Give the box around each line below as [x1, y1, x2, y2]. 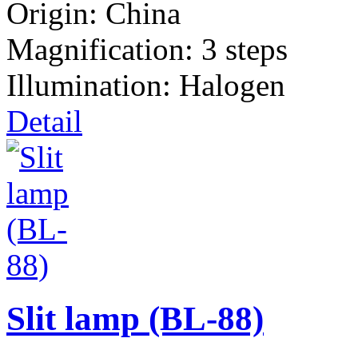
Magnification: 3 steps [6, 31, 288, 66]
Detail [6, 103, 82, 138]
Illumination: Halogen [6, 67, 285, 102]
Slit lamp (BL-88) [6, 299, 264, 337]
